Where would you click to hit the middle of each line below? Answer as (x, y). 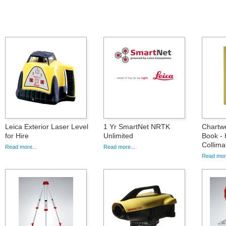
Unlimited (118, 135)
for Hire (17, 135)
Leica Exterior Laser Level (47, 126)
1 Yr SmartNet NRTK (137, 126)
